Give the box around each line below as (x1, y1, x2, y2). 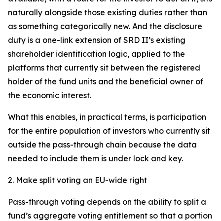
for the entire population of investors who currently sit (8, 126, 210, 136)
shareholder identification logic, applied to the (8, 49, 185, 59)
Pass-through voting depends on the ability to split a (8, 197, 206, 207)
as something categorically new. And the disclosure (8, 21, 202, 31)
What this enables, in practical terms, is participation (8, 112, 206, 122)
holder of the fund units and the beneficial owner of (8, 76, 203, 86)
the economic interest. (8, 90, 91, 100)
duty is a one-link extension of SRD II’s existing (8, 35, 185, 45)
